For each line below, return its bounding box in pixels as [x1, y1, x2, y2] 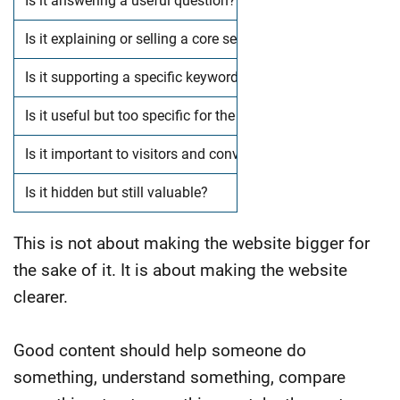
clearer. [13, 286, 68, 307]
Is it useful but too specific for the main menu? [25, 106, 317, 124]
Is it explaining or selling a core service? [25, 29, 273, 47]
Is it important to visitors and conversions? [25, 145, 292, 162]
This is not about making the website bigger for [13, 232, 370, 254]
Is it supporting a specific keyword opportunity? [25, 68, 321, 86]
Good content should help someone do [13, 339, 306, 361]
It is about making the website [121, 259, 347, 280]
